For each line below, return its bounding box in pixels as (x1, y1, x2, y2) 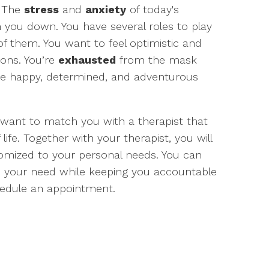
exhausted (58, 53, 116, 67)
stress (24, 3, 59, 16)
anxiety (85, 3, 126, 16)
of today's (126, 3, 179, 16)
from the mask (116, 53, 197, 67)
